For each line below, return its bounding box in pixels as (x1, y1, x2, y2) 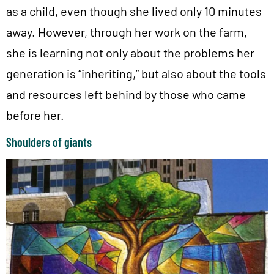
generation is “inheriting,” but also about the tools (6, 66, 266, 81)
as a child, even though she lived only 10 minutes (6, 4, 262, 19)
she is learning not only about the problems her (6, 45, 254, 61)
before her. (6, 108, 64, 123)
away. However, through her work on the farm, (6, 24, 247, 40)
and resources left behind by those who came (6, 87, 246, 102)
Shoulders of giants (6, 134, 92, 149)
